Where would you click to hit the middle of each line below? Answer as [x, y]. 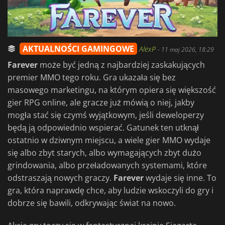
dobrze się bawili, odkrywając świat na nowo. [92, 203]
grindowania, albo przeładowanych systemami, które [107, 165]
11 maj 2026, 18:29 [188, 50]
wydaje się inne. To [180, 178]
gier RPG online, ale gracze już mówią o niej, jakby [101, 103]
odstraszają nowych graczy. [61, 178]
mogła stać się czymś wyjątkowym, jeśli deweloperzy [106, 115]
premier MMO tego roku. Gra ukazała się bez [92, 78]
